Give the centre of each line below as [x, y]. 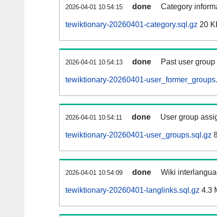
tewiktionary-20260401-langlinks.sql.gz [132, 190]
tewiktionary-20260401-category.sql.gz [132, 25]
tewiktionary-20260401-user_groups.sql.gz [139, 135]
